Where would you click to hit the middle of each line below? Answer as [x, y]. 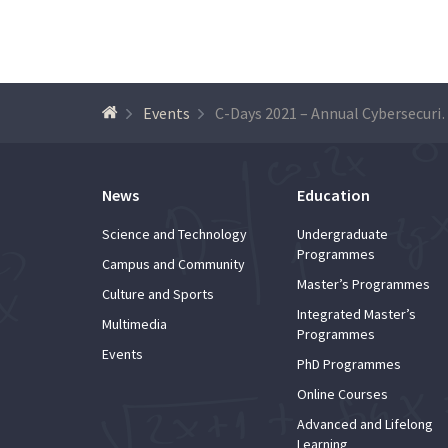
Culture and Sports [158, 293]
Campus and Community [173, 263]
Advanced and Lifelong [365, 423]
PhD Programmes [349, 363]
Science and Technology [174, 233]
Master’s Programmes [363, 283]
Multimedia [134, 323]
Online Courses [342, 393]
